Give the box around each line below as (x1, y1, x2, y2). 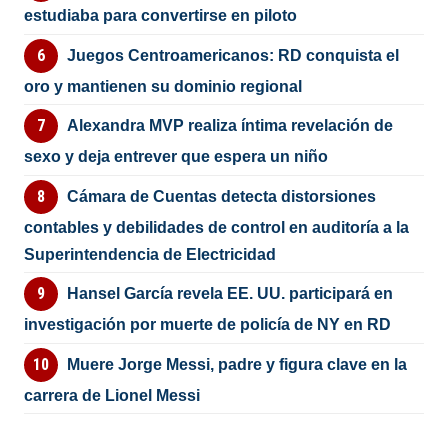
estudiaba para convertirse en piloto (24, 7, 298, 25)
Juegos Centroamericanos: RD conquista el (66, 46, 399, 64)
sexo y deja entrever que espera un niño (24, 148, 329, 166)
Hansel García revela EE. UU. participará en (66, 285, 393, 303)
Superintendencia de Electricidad (24, 245, 277, 263)
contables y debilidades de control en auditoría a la (24, 218, 410, 236)
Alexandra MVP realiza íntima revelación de (66, 117, 393, 135)
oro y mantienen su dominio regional (24, 77, 303, 95)
